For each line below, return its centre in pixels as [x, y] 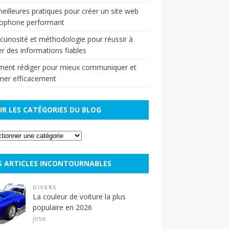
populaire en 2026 [62, 207]
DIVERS [44, 187]
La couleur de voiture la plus [79, 196]
